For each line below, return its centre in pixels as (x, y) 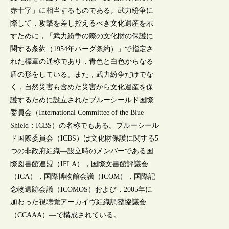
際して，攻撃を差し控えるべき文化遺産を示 (82, 24)
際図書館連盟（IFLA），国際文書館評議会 (79, 164)
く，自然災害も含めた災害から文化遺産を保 (82, 87)
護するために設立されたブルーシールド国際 (82, 100)
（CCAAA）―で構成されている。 (66, 215)
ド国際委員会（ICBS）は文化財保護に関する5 (85, 139)
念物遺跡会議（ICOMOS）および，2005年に (82, 190)
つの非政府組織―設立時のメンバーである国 (82, 151)
